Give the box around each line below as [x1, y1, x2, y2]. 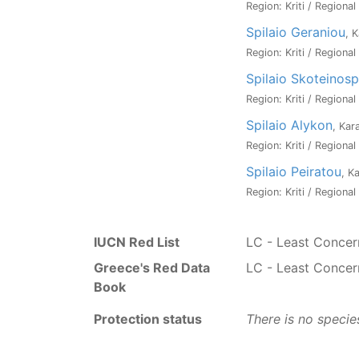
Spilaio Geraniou [246, 24, 345, 40]
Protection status [94, 311, 202, 327]
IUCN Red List [94, 234, 179, 250]
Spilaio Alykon [246, 117, 333, 133]
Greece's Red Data [94, 260, 210, 276]
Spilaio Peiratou [246, 163, 341, 179]
